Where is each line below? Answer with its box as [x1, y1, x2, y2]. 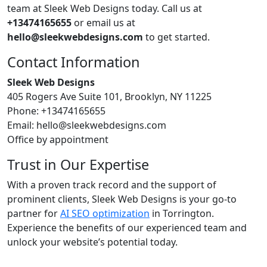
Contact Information [7, 52, 140, 72]
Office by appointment [7, 133, 108, 146]
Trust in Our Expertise [7, 155, 149, 174]
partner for [7, 207, 60, 220]
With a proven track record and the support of [7, 178, 216, 191]
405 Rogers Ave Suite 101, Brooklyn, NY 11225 [7, 90, 212, 103]
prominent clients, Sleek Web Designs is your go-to [7, 193, 237, 206]
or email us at [72, 16, 135, 29]
